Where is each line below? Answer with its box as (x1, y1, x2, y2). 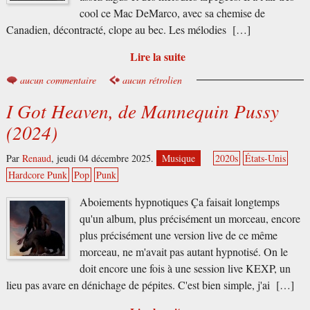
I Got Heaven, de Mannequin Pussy (6, 98, 279, 123)
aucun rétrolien (122, 73, 182, 87)
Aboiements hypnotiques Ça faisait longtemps (79, 194, 280, 210)
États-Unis (244, 151, 286, 165)
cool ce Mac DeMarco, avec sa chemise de (79, 6, 265, 21)
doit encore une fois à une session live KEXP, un (79, 260, 291, 276)
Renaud (21, 151, 51, 165)
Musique (161, 151, 195, 165)
